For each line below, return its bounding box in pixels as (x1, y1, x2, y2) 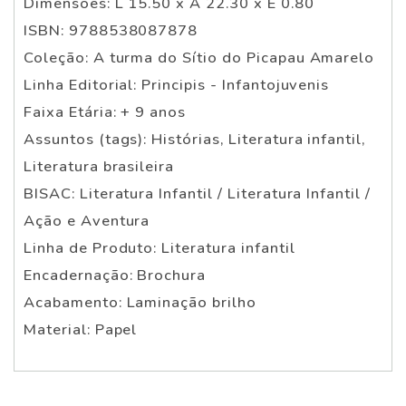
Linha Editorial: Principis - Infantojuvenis (24, 73, 330, 95)
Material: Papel (24, 318, 138, 340)
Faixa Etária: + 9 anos (24, 101, 187, 122)
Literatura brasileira (24, 155, 175, 177)
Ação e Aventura (24, 209, 150, 231)
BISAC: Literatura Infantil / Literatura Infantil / (24, 182, 371, 204)
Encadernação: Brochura (24, 264, 207, 285)
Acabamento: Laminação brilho (24, 291, 256, 313)
